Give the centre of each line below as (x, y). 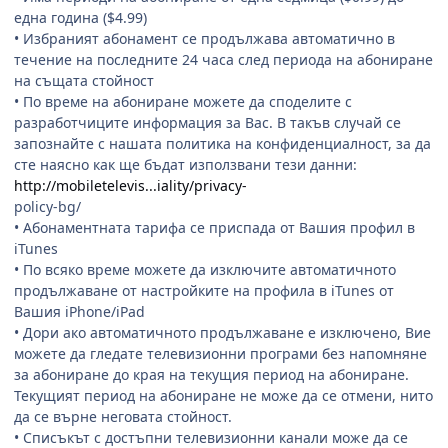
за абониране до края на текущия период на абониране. (211, 374)
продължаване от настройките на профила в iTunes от (204, 290)
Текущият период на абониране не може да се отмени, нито (223, 395)
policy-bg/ (47, 206)
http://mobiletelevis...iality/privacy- (130, 185)
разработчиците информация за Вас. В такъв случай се (207, 122)
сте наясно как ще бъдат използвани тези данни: (185, 164)
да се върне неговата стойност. (123, 416)
